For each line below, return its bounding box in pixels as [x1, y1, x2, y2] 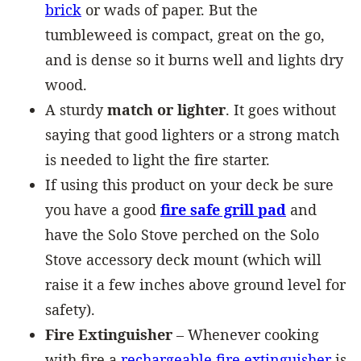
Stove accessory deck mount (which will [45, 249, 322, 269]
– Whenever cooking [172, 324, 319, 344]
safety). [45, 299, 95, 319]
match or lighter [107, 99, 226, 119]
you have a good [45, 199, 160, 219]
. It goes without [226, 99, 336, 119]
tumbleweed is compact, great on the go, [45, 24, 325, 44]
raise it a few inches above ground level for [45, 274, 346, 294]
